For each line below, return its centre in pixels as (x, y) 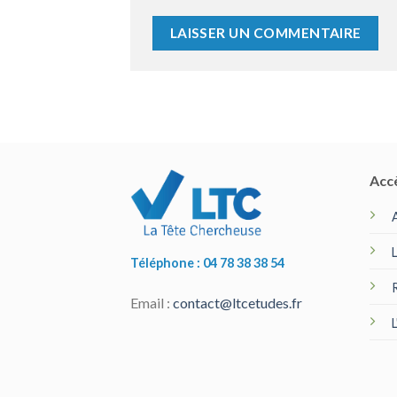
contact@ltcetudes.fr (237, 302)
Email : (152, 302)
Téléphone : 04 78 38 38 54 (207, 262)
